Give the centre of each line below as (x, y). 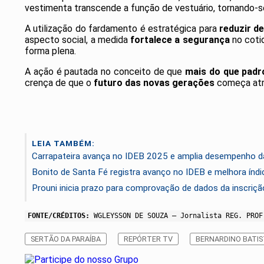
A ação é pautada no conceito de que (105, 72)
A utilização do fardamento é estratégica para (122, 29)
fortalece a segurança (180, 40)
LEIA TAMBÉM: (63, 143)
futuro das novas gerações (154, 83)
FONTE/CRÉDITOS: (59, 216)
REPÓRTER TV (148, 239)
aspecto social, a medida (78, 40)
